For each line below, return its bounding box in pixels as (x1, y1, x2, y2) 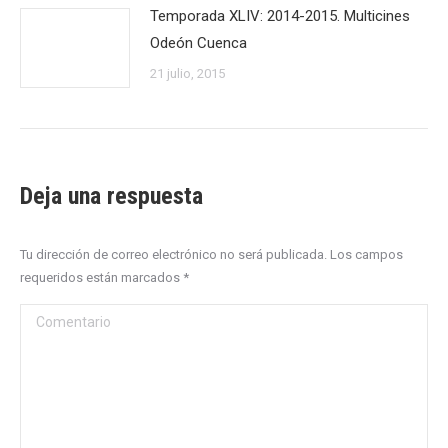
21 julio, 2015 (150, 66, 225, 81)
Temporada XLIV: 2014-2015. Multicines (150, 7, 410, 25)
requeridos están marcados (20, 270, 183, 285)
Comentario (20, 308, 98, 326)
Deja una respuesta (20, 182, 203, 210)
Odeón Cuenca (150, 34, 247, 52)
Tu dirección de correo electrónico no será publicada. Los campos (20, 247, 403, 262)
